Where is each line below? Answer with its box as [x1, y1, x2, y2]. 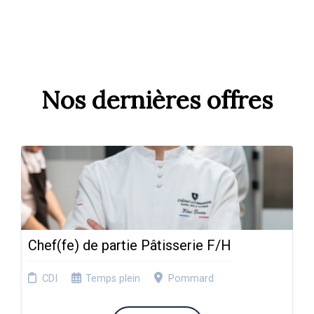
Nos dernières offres [41, 84, 273, 116]
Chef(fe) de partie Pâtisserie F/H [28, 237, 231, 254]
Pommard [168, 273, 214, 285]
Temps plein [86, 273, 140, 285]
